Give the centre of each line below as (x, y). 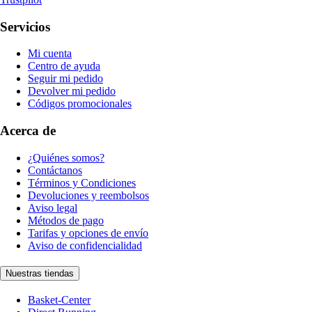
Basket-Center (59, 300)
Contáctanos (55, 170)
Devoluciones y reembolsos (88, 195)
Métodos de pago (66, 220)
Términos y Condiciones (82, 182)
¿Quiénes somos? (66, 157)
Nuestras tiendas (40, 274)
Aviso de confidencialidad (85, 245)
